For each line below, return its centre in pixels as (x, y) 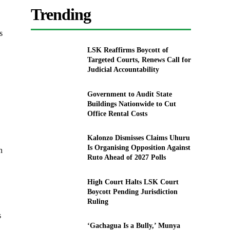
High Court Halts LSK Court (133, 182)
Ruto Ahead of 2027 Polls (126, 158)
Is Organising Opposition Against (139, 148)
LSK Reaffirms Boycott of (128, 50)
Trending (61, 15)
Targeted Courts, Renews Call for (139, 60)
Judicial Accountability (123, 70)
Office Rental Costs (117, 113)
